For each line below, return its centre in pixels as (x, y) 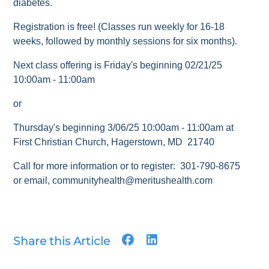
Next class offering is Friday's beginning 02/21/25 (118, 65)
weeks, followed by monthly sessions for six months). (127, 41)
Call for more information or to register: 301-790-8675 (127, 166)
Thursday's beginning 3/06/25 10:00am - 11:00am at (124, 127)
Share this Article (62, 241)
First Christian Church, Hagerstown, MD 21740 (114, 142)
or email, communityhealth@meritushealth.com (113, 180)
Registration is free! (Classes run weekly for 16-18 (119, 26)
